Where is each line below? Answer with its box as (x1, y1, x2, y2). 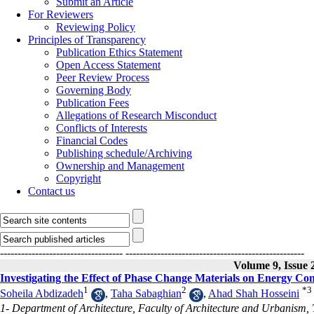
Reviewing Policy (56, 21, 135, 33)
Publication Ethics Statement (56, 46, 182, 58)
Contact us (28, 185, 75, 197)
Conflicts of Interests (56, 122, 147, 134)
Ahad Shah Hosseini (208, 287, 299, 300)
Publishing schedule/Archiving (56, 147, 192, 159)
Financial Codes (56, 135, 128, 146)
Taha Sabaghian (111, 287, 182, 300)
